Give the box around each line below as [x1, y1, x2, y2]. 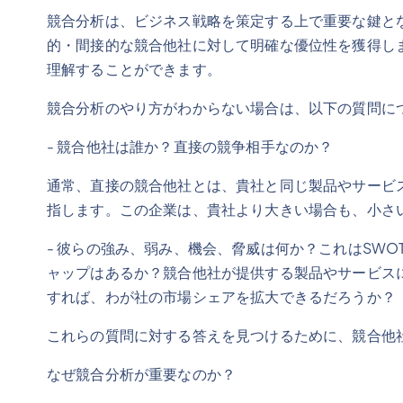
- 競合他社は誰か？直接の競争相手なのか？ [47, 137, 334, 156]
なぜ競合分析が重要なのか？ [47, 364, 237, 383]
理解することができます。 [47, 59, 221, 78]
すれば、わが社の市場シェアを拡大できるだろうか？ [47, 287, 396, 306]
